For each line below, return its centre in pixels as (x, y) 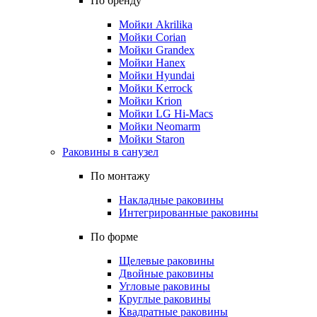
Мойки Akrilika (156, 24)
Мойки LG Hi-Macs (166, 114)
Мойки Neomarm (160, 126)
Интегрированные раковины (189, 213)
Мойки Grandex (157, 50)
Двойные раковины (166, 273)
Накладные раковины (171, 200)
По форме (114, 237)
